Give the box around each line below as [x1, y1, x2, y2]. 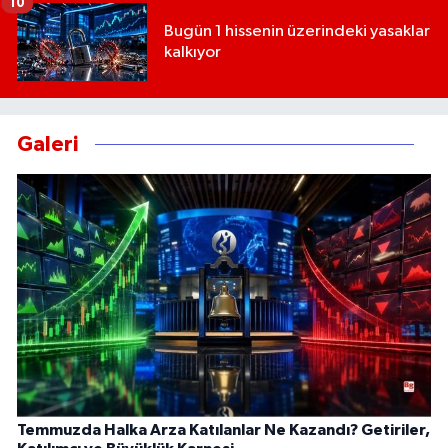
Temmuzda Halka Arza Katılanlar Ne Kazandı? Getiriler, [17, 422, 430, 439]
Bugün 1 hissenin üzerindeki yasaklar [164, 23, 430, 41]
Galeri [17, 134, 78, 156]
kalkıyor [164, 44, 221, 62]
